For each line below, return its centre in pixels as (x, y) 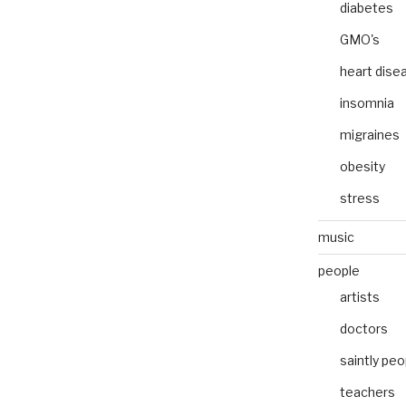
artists (359, 297)
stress (359, 198)
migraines (369, 135)
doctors (363, 329)
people (338, 271)
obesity (362, 167)
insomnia (367, 103)
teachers (367, 392)
